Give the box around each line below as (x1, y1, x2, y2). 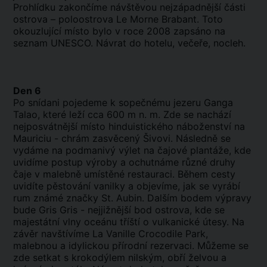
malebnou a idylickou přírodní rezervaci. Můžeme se (13, 240, 249, 252)
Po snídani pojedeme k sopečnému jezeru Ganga (13, 97, 233, 108)
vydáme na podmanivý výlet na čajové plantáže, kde (13, 144, 251, 156)
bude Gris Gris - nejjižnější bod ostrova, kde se (13, 204, 225, 216)
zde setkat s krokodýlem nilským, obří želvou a (13, 252, 226, 263)
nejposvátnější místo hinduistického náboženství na (13, 120, 245, 132)
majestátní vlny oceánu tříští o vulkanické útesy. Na (13, 216, 244, 228)
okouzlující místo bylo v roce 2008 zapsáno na (13, 25, 225, 37)
